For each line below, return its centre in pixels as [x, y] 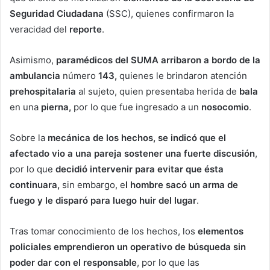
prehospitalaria [43, 91]
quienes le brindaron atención [182, 75]
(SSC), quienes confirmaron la [169, 13]
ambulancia [35, 75]
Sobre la [29, 137]
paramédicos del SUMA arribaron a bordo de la [158, 60]
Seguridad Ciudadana [57, 13]
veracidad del [39, 29]
